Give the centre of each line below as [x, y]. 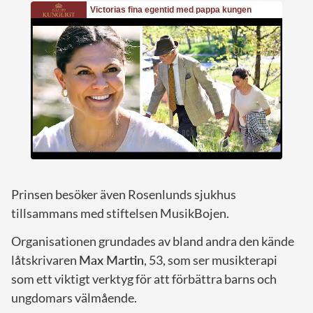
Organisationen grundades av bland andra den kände [153, 241]
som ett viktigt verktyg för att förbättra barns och [144, 278]
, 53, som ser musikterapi [211, 260]
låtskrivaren [45, 260]
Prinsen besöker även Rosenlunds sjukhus [124, 194]
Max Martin [111, 260]
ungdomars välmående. [74, 297]
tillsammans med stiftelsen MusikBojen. [120, 213]
